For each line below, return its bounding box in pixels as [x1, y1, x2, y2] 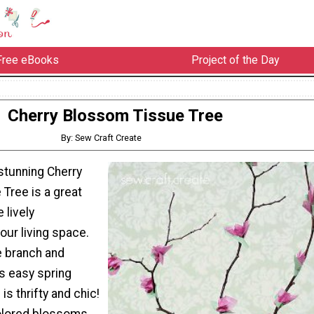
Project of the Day [191, 53, 280, 67]
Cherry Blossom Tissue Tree [7, 105, 223, 125]
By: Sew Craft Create [61, 132, 142, 143]
